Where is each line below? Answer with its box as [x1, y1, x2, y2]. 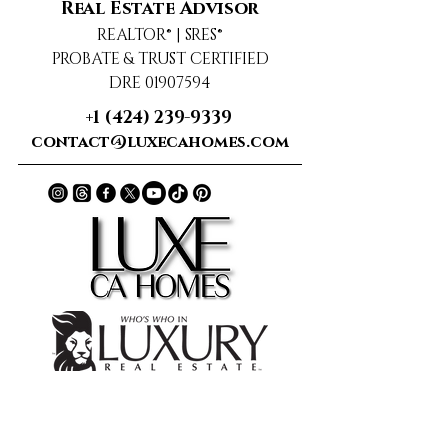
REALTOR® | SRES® [97, 24, 223, 46]
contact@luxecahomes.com [31, 131, 289, 153]
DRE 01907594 [109, 72, 211, 94]
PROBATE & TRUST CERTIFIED [51, 48, 269, 70]
